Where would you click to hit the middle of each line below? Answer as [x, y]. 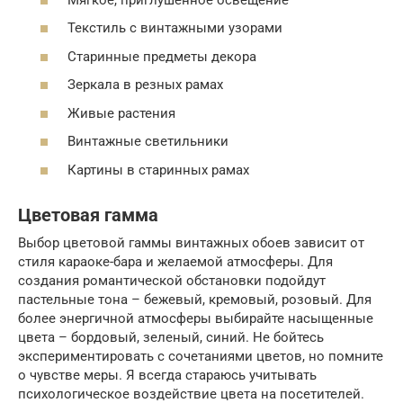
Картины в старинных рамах [158, 170]
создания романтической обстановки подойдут [172, 280]
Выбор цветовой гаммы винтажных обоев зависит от [191, 242]
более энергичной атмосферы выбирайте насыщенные [196, 318]
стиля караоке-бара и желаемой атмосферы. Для [175, 261]
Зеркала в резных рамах [145, 85]
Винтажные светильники [148, 142]
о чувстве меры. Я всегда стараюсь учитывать [167, 375]
